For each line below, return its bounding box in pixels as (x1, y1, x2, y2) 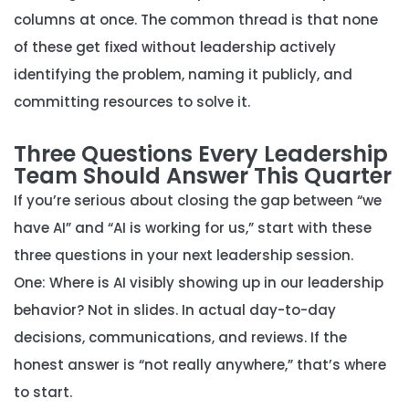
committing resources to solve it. (14, 92, 250, 111)
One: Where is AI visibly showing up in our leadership (14, 273, 383, 292)
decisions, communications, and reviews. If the (14, 328, 347, 347)
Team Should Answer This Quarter (14, 161, 392, 191)
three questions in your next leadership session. (14, 246, 353, 265)
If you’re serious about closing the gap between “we (14, 191, 382, 210)
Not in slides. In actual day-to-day (84, 300, 336, 320)
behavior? (14, 300, 84, 320)
